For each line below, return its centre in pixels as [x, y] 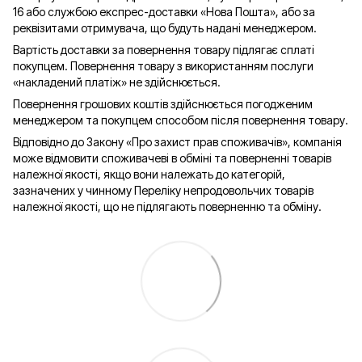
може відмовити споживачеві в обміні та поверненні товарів [172, 158]
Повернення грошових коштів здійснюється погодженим [163, 103]
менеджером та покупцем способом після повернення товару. [181, 120]
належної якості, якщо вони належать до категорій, [149, 174]
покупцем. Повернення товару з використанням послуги [163, 65]
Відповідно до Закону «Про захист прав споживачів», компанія [177, 141]
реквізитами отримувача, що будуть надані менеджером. [165, 27]
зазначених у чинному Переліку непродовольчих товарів [163, 190]
